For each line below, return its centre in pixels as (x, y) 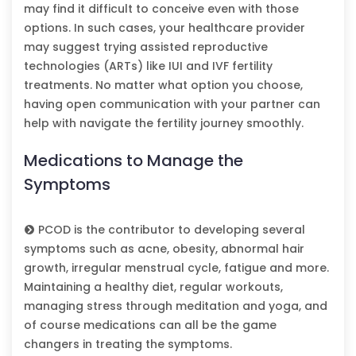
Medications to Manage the (133, 160)
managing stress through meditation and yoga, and (176, 306)
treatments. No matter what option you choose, (163, 85)
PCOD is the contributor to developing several (170, 229)
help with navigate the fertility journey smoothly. (164, 123)
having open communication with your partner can (172, 104)
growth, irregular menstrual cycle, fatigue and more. (176, 267)
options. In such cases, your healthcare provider (164, 27)
